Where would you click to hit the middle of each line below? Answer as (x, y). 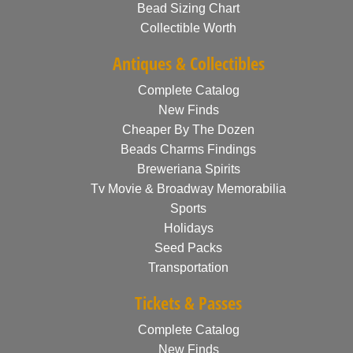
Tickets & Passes (188, 303)
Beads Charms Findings (188, 149)
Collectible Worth (188, 28)
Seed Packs (188, 248)
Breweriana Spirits (188, 169)
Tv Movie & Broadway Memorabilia (188, 189)
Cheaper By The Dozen (188, 130)
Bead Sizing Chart (188, 8)
